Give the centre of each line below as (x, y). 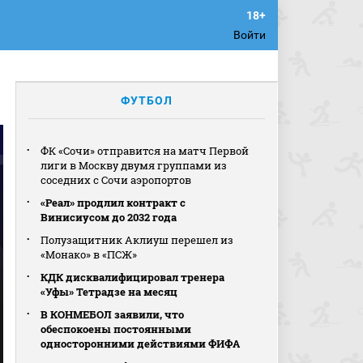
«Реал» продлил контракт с (113, 203)
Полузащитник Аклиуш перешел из (137, 240)
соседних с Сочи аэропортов (116, 180)
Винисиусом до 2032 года (109, 217)
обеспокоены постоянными (116, 329)
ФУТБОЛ (147, 100)
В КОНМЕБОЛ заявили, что (113, 314)
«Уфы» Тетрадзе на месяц (109, 292)
